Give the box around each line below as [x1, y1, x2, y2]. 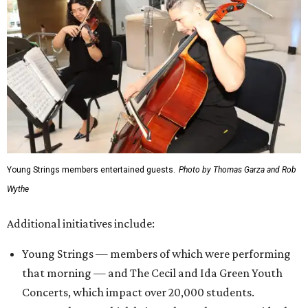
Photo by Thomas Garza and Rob [179, 164, 296, 175]
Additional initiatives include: [7, 216, 155, 230]
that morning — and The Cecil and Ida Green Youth [22, 265, 283, 280]
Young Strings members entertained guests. [7, 164, 175, 175]
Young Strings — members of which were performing [22, 246, 291, 261]
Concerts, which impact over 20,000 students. [22, 285, 254, 299]
